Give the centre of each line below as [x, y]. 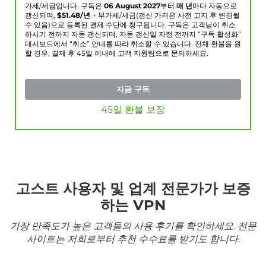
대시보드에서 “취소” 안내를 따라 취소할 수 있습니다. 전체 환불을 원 [133, 44]
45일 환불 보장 [133, 110]
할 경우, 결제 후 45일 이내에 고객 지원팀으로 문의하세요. [117, 54]
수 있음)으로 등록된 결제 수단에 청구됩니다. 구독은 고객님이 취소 [130, 25]
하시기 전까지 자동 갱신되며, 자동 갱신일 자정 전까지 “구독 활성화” [133, 35]
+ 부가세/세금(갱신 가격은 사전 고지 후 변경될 [165, 16]
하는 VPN [133, 205]
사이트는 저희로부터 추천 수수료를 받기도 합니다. [133, 239]
